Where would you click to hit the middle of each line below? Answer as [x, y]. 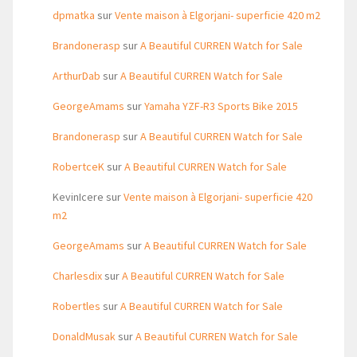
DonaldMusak [84, 336]
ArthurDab [76, 76]
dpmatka [74, 15]
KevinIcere [78, 197]
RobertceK [78, 167]
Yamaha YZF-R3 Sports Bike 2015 [221, 106]
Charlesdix [77, 276]
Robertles [76, 306]
